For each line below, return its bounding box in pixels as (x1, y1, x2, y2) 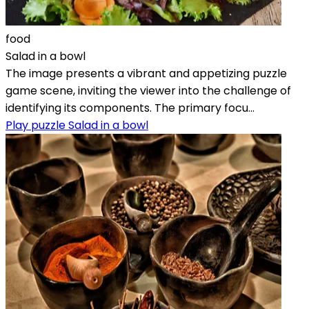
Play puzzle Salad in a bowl (6, 117, 148, 133)
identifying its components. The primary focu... (6, 99, 255, 116)
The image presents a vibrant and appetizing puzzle (6, 65, 287, 81)
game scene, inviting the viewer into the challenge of (6, 82, 291, 99)
